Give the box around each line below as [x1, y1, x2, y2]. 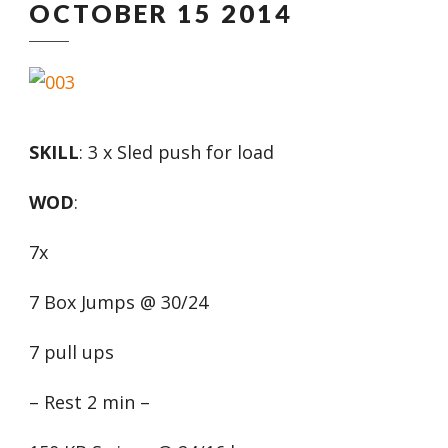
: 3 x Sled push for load [79, 140, 274, 164]
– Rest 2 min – [29, 390, 150, 414]
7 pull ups [29, 340, 114, 364]
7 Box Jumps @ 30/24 [29, 290, 208, 314]
